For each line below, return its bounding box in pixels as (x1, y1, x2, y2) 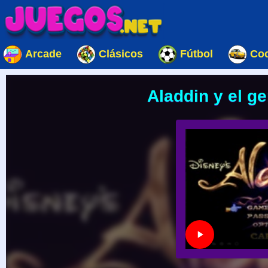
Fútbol (180, 48, 213, 60)
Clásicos (99, 48, 143, 60)
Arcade (25, 48, 62, 60)
